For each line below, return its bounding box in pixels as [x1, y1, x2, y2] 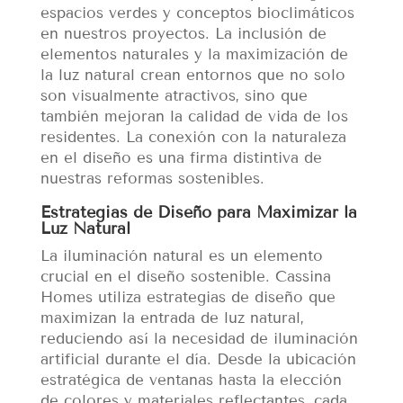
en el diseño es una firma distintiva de [40, 148, 322, 168]
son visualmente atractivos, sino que [40, 86, 308, 106]
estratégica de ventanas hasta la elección [40, 371, 342, 390]
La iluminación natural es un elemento [40, 246, 323, 266]
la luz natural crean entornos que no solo [40, 66, 345, 85]
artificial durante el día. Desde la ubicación [40, 350, 356, 370]
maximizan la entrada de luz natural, [40, 309, 304, 328]
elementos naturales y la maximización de [40, 45, 348, 65]
